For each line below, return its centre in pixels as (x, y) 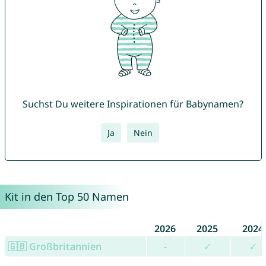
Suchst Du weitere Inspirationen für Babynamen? (133, 104)
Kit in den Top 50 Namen (66, 197)
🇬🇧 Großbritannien (54, 247)
